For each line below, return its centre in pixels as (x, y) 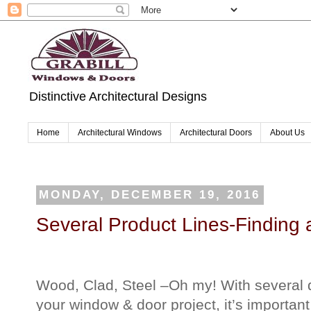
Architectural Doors (216, 133)
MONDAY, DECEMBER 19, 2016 (150, 195)
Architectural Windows (120, 133)
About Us (287, 133)
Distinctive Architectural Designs (118, 96)
